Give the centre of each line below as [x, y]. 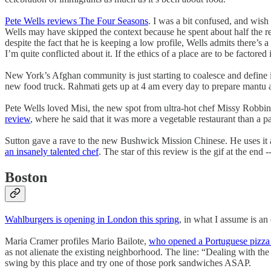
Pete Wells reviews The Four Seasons [77, 21]
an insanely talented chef [52, 152]
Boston [26, 178]
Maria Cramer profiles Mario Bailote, [77, 241]
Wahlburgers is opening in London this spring [92, 220]
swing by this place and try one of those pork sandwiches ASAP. [128, 263]
